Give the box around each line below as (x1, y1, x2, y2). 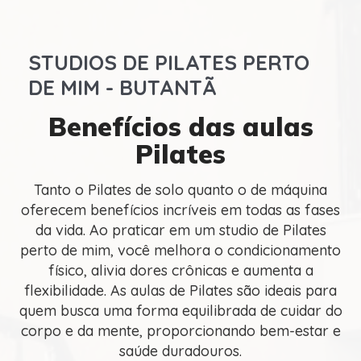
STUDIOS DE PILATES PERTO (28, 48, 309, 76)
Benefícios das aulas (48, 110, 313, 143)
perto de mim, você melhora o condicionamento (20, 240, 341, 259)
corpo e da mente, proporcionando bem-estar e (20, 321, 341, 340)
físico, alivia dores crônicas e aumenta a (48, 260, 313, 280)
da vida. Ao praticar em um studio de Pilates (35, 220, 326, 239)
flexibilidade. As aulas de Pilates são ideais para (24, 280, 337, 300)
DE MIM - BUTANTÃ (28, 73, 217, 101)
